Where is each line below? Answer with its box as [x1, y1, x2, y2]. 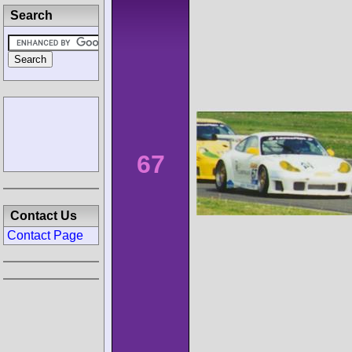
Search [10, 9, 53, 22]
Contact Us [10, 209, 77, 222]
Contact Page [7, 229, 83, 242]
